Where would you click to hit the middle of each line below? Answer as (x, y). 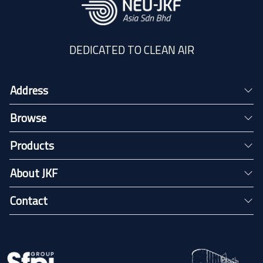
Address (29, 90)
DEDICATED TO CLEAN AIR (131, 50)
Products (32, 145)
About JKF (34, 173)
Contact (29, 200)
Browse (28, 118)
